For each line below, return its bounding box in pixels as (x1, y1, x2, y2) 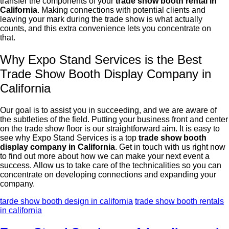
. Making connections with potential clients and (37, 6, 205, 15)
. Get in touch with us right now (115, 143, 225, 152)
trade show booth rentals (135, 197, 224, 206)
